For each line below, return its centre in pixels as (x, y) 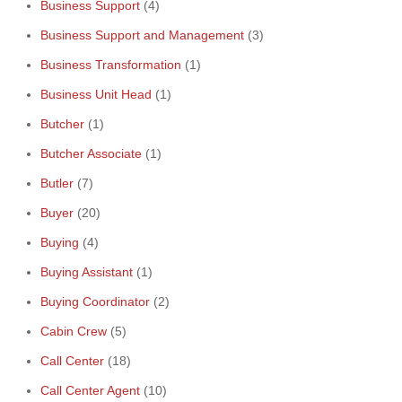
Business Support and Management (142, 35)
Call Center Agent (90, 390)
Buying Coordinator (95, 301)
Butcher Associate (91, 153)
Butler (57, 183)
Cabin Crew (74, 331)
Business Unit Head (96, 94)
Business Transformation (111, 65)
